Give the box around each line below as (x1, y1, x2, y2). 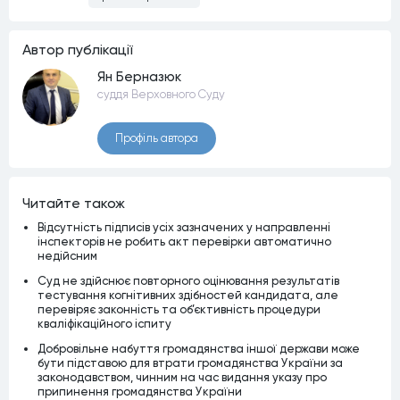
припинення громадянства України (37, 384, 242, 398)
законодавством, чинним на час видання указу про (37, 370, 327, 384)
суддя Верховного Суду (97, 87, 225, 101)
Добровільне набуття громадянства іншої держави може (37, 341, 360, 355)
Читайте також (22, 195, 125, 212)
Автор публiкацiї (22, 41, 133, 58)
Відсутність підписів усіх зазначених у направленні (37, 220, 330, 234)
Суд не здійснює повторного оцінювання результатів (37, 273, 339, 287)
